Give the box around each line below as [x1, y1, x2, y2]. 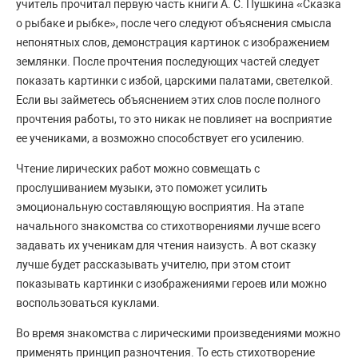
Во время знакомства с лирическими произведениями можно [16, 327, 340, 340]
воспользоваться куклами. [16, 296, 160, 310]
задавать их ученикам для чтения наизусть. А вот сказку [16, 239, 316, 253]
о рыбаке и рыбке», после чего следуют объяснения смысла [16, 17, 332, 30]
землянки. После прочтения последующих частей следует [16, 55, 320, 69]
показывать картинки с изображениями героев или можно [16, 277, 327, 291]
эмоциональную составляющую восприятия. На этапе [16, 201, 304, 214]
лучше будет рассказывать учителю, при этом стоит [16, 258, 291, 272]
